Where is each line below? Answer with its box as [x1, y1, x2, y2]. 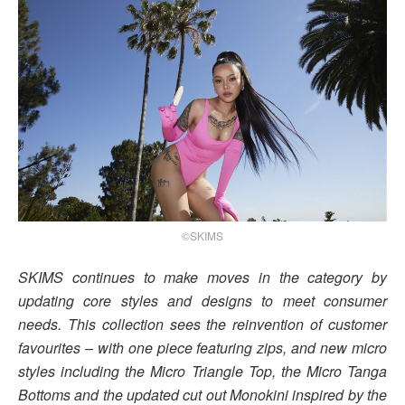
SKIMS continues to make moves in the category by [18, 267, 387, 288]
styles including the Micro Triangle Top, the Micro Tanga [18, 361, 387, 382]
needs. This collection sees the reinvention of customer [18, 314, 387, 335]
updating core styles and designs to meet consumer [18, 290, 387, 312]
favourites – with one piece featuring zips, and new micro [18, 337, 387, 359]
